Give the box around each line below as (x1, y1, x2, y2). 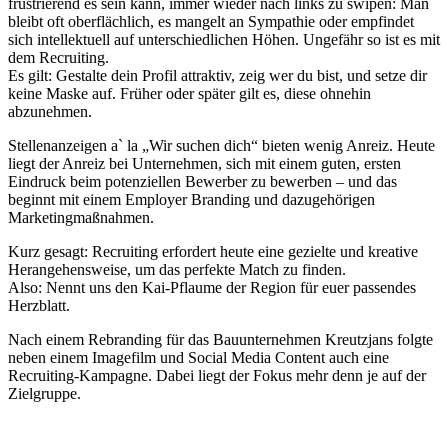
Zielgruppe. (8, 384, 81, 402)
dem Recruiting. (8, 48, 109, 66)
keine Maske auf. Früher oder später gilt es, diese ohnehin (8, 84, 371, 102)
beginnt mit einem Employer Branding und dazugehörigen (8, 190, 375, 208)
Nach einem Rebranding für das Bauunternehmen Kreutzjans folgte (8, 330, 433, 348)
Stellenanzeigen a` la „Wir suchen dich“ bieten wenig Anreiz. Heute (8, 136, 435, 154)
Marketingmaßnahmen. (8, 208, 154, 226)
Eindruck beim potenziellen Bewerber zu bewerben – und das (8, 172, 397, 190)
